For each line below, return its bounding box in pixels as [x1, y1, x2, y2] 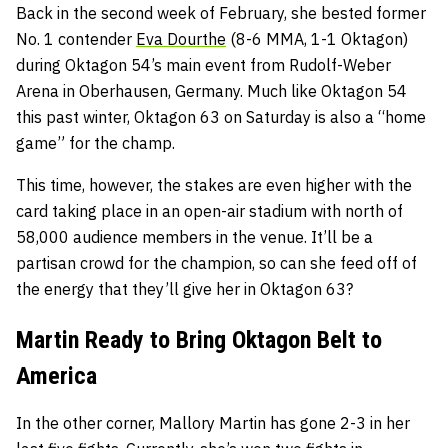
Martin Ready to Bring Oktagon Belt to [16, 325, 382, 354]
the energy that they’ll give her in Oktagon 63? [16, 278, 353, 299]
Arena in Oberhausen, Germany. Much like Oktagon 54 [16, 80, 407, 101]
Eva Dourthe [136, 28, 226, 49]
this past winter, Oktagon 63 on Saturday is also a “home [16, 106, 426, 127]
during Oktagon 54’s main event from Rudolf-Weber [16, 54, 391, 75]
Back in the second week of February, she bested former [16, 2, 426, 23]
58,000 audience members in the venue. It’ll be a [16, 226, 373, 247]
